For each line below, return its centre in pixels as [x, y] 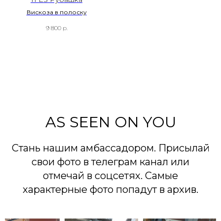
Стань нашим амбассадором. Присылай [110, 148]
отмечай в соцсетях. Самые [110, 175]
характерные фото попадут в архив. [110, 189]
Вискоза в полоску [56, 12]
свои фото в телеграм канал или [110, 162]
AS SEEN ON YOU [110, 122]
